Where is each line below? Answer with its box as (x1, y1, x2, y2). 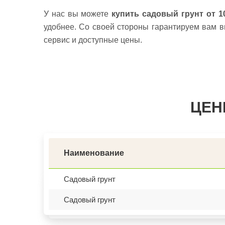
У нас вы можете (44, 10, 112, 18)
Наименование (64, 149, 124, 157)
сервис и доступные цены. (44, 36, 142, 44)
